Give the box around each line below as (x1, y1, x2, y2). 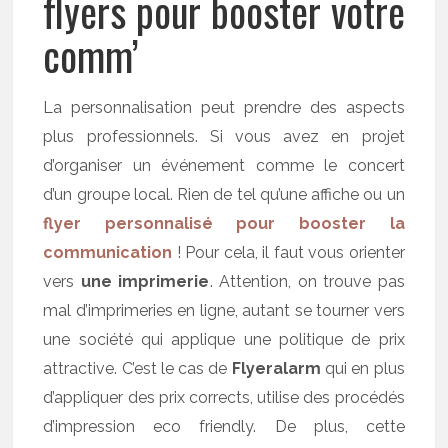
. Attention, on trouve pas (209, 272, 405, 291)
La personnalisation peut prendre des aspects (43, 98, 405, 117)
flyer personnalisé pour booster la (43, 214, 405, 233)
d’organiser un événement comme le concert (43, 156, 405, 175)
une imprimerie (80, 272, 210, 291)
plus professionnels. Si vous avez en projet (43, 127, 405, 146)
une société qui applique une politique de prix (43, 330, 405, 349)
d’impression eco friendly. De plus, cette (43, 417, 405, 436)
